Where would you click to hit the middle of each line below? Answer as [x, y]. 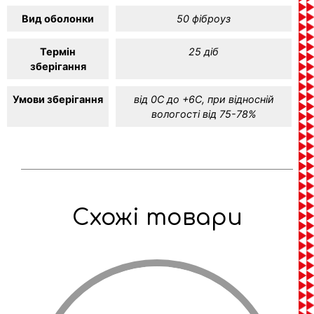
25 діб [204, 52]
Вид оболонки [58, 19]
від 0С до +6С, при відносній [204, 100]
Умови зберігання [58, 100]
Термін [58, 52]
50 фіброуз [204, 19]
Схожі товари [157, 218]
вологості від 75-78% [204, 114]
